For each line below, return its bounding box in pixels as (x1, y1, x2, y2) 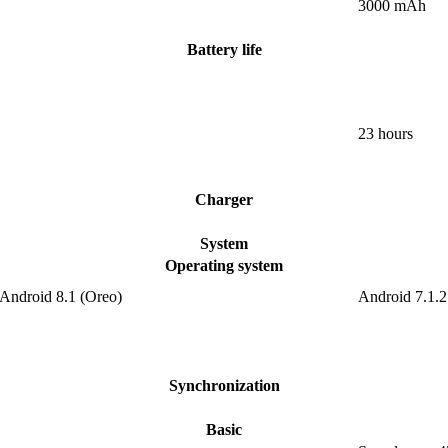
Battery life (186, 41, 262, 59)
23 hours (358, 125, 413, 143)
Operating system (165, 257, 283, 275)
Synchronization (168, 377, 280, 395)
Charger (195, 191, 253, 209)
